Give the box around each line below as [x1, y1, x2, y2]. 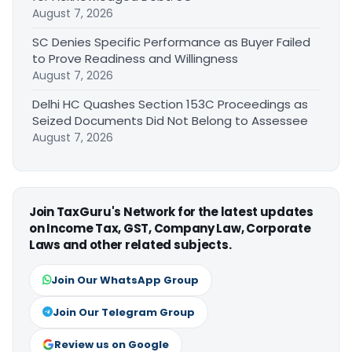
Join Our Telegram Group [53, 304, 195, 320]
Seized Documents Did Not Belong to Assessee [32, 112, 308, 129]
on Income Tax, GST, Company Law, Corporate [29, 219, 311, 236]
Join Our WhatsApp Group [51, 272, 199, 288]
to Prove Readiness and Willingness [32, 49, 238, 67]
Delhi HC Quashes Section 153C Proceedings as [32, 95, 308, 112]
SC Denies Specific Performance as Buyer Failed [32, 33, 310, 50]
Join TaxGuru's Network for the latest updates [29, 203, 313, 220]
